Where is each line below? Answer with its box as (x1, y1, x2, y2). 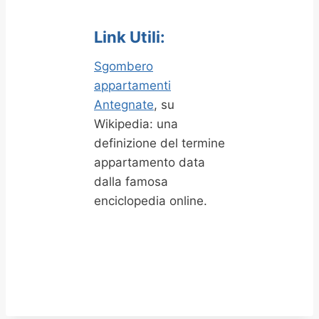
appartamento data (94, 155, 205, 169)
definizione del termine (94, 136, 225, 150)
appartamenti (94, 78, 171, 93)
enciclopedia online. (94, 194, 207, 208)
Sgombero (94, 59, 153, 73)
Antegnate (94, 98, 154, 112)
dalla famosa (94, 174, 168, 189)
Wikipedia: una (94, 117, 178, 131)
